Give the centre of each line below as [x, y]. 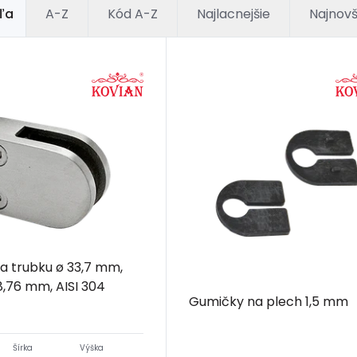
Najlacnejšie [233, 14]
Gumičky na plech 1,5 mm [269, 302]
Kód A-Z [133, 14]
